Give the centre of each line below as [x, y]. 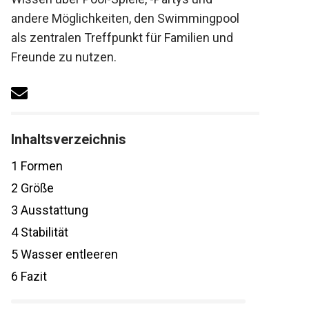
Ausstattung [53, 210]
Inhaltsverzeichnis [69, 140]
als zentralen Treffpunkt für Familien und [122, 38]
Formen [40, 166]
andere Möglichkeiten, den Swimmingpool [125, 18]
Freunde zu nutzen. [64, 57]
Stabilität [43, 232]
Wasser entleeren [68, 255]
